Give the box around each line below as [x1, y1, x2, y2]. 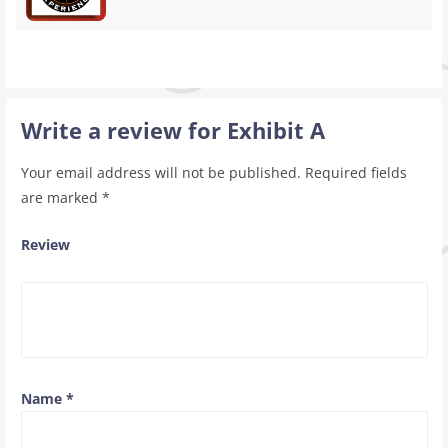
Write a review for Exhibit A [20, 115, 325, 145]
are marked [20, 187, 102, 207]
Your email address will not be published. [20, 162, 301, 182]
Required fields [304, 162, 407, 182]
